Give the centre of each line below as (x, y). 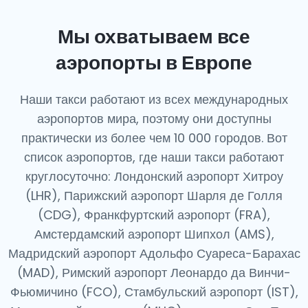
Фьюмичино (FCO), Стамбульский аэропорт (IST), (154, 292)
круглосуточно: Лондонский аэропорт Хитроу (154, 176)
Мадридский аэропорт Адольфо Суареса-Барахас (154, 253)
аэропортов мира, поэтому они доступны (154, 119)
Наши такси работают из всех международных (154, 99)
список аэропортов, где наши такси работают (154, 157)
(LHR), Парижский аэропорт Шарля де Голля (154, 196)
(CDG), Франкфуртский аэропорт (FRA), (154, 215)
